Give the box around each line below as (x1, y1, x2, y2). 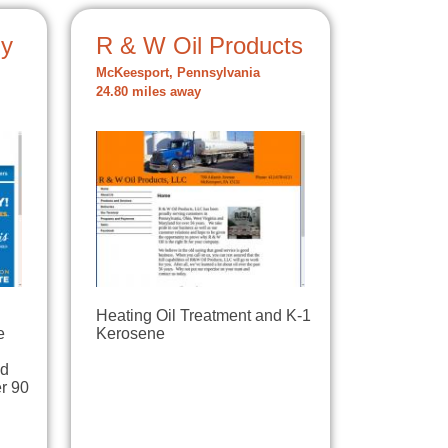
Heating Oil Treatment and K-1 (96, 307, 311, 325)
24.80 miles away (96, 84, 201, 99)
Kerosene (96, 325, 165, 343)
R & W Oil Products (96, 31, 303, 59)
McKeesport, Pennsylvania (96, 65, 260, 80)
